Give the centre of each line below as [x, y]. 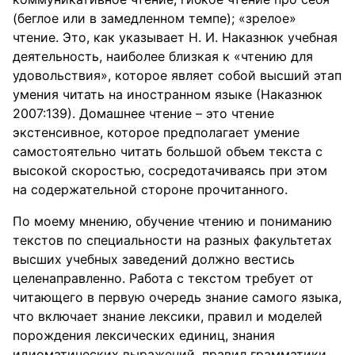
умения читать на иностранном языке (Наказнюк [168, 94]
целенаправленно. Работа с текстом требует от [163, 278]
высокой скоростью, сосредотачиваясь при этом [170, 170]
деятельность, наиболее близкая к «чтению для [163, 56]
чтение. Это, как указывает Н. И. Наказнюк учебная [175, 37]
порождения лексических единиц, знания [144, 335]
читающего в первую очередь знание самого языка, [177, 297]
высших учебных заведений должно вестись [154, 259]
